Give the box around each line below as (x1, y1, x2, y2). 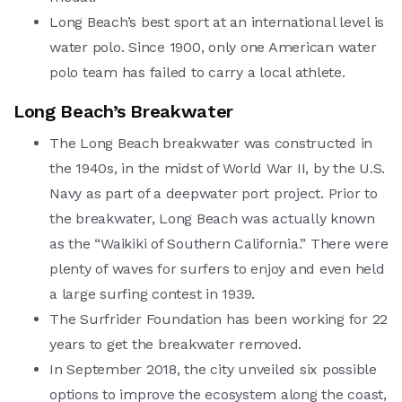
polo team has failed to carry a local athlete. (49, 64, 345, 82)
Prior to (328, 185, 378, 203)
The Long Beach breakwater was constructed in (49, 135, 372, 153)
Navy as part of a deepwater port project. (49, 185, 328, 203)
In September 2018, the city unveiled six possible (49, 361, 377, 379)
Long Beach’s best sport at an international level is (49, 13, 384, 31)
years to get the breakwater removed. (49, 336, 301, 354)
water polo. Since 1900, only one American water (49, 39, 377, 57)
